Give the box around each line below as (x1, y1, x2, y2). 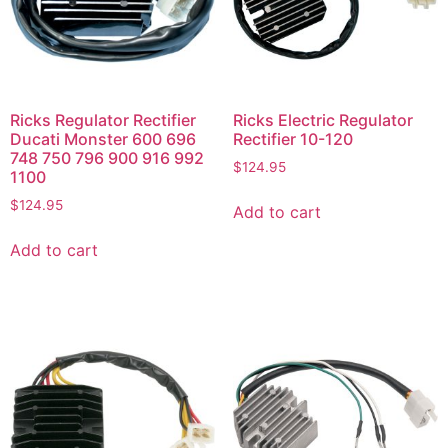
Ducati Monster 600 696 (10, 129, 196, 150)
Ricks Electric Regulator (232, 110, 413, 131)
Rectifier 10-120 (232, 129, 353, 150)
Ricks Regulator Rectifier (10, 110, 196, 131)
